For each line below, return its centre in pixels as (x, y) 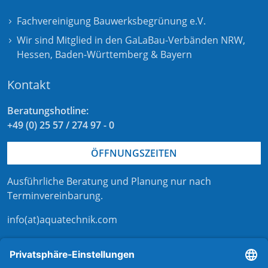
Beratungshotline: (48, 111)
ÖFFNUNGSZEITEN (134, 153)
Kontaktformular (54, 244)
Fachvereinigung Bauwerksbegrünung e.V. (111, 21)
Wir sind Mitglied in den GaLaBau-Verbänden (119, 40)
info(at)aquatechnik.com (62, 220)
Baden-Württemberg (102, 55)
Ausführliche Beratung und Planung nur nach (109, 182)
